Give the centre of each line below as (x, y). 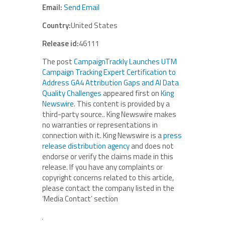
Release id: (61, 43)
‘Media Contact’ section (80, 199)
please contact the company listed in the (108, 188)
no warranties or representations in (100, 125)
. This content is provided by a (122, 104)
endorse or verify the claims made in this (108, 156)
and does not (152, 146)
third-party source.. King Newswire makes (109, 114)
